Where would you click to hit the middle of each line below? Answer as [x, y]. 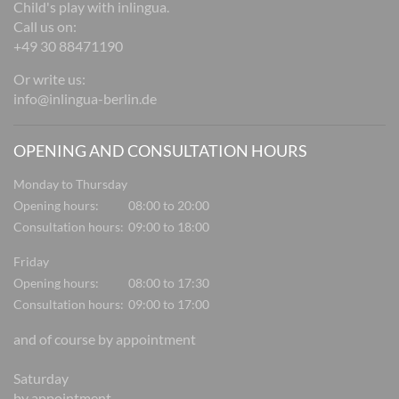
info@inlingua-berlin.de [85, 99]
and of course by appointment [105, 339]
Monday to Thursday [70, 184]
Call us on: [45, 27]
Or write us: [49, 79]
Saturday [41, 379]
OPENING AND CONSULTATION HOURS [160, 151]
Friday [31, 262]
